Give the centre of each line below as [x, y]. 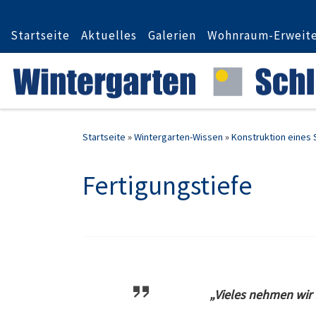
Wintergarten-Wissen [178, 137]
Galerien [172, 35]
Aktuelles [109, 35]
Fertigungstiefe [168, 186]
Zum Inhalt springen [63, 20]
